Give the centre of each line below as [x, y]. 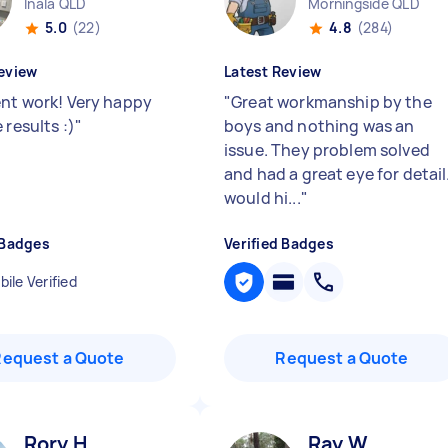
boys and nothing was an [319, 126]
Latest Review [273, 71]
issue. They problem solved [327, 150]
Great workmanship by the [331, 102]
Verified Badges [279, 243]
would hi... [262, 198]
